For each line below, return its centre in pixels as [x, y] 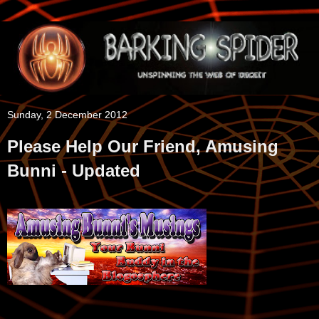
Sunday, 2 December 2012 [67, 115]
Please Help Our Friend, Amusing [143, 147]
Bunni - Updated [74, 171]
